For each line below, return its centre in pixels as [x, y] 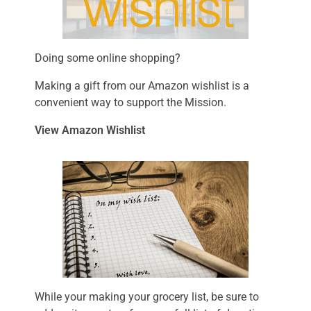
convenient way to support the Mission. [131, 102]
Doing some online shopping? [108, 58]
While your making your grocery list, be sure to [147, 296]
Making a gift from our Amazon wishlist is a [142, 85]
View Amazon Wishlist [90, 130]
